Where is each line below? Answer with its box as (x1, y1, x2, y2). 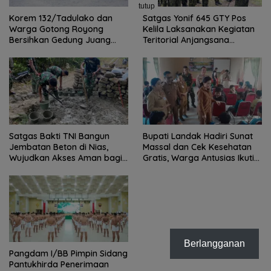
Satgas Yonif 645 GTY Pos (143, 12, 246, 24)
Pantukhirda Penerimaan (9, 258, 109, 270)
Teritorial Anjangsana (143, 34, 229, 45)
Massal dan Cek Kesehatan (143, 141, 252, 152)
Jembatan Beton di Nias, (9, 141, 108, 152)
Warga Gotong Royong (9, 24, 103, 35)
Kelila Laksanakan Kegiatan (143, 23, 255, 34)
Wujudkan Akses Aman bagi (9, 152, 122, 163)
